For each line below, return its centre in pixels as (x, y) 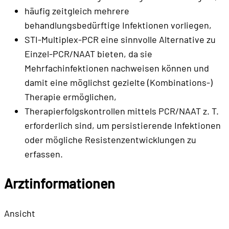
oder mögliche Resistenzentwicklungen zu (110, 139)
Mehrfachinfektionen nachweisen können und (117, 68)
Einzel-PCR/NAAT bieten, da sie (88, 53)
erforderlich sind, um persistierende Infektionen (123, 125)
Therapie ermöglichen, (71, 96)
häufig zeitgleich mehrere (77, 10)
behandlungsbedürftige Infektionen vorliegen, (118, 25)
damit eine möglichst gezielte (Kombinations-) (119, 82)
